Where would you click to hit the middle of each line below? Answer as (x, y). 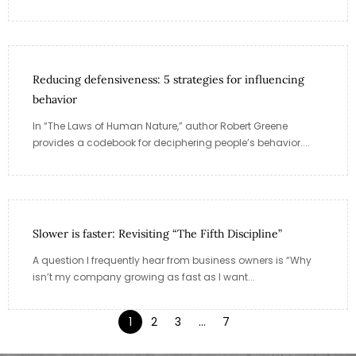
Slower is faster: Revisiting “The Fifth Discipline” (157, 233)
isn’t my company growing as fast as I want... (144, 277)
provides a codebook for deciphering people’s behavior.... (171, 142)
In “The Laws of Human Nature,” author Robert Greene (160, 126)
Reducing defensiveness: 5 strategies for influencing (168, 79)
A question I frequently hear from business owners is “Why (172, 260)
